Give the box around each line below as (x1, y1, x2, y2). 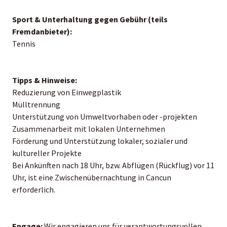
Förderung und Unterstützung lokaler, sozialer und (12, 135, 187, 146)
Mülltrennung (12, 99, 60, 109)
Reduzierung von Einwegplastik (12, 87, 121, 97)
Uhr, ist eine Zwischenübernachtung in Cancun (12, 172, 171, 182)
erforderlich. (12, 184, 55, 195)
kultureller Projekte (12, 147, 82, 158)
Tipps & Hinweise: (12, 74, 77, 85)
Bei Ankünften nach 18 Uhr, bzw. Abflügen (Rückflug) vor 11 (12, 160, 214, 170)
